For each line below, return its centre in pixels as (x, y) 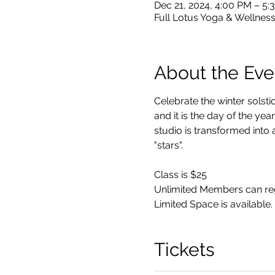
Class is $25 (181, 175)
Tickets (184, 250)
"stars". (168, 145)
